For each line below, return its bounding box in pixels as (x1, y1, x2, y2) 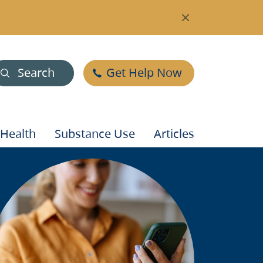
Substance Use (55, 126, 135, 141)
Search (18, 65, 55, 80)
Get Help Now (106, 65, 182, 80)
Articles (154, 126, 194, 141)
